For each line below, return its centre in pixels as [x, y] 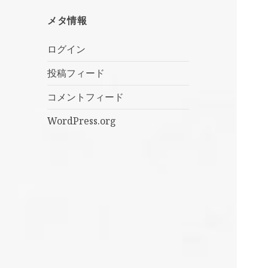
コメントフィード [86, 97]
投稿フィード [76, 73]
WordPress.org [82, 121]
